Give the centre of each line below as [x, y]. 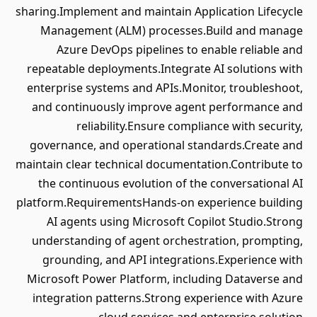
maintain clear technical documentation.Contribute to [159, 164]
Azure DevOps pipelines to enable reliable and [180, 50]
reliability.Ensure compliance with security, [190, 126]
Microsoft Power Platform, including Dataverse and [165, 279]
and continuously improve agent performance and [167, 107]
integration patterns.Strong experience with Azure [168, 298]
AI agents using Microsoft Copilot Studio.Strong [175, 221]
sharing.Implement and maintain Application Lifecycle [159, 11]
